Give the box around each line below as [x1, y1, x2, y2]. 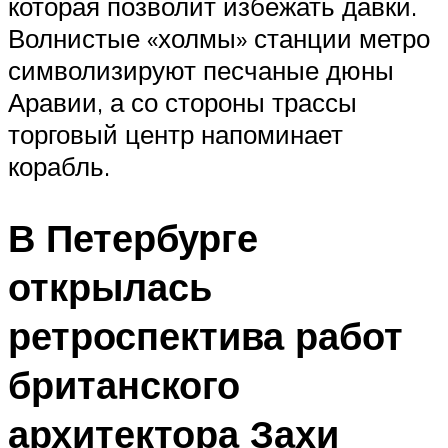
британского [8, 360, 240, 410]
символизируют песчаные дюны [8, 53, 394, 86]
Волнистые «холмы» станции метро [8, 21, 430, 54]
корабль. [8, 149, 110, 182]
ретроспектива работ [8, 311, 403, 361]
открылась [8, 262, 212, 312]
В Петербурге [8, 213, 258, 263]
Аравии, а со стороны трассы [8, 85, 357, 118]
